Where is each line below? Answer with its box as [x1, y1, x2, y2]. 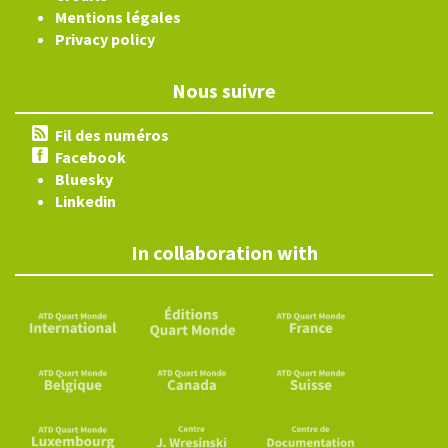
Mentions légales [55, 7, 181, 27]
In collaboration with [130, 240, 318, 265]
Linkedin [55, 191, 116, 211]
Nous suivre [172, 78, 276, 103]
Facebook [55, 147, 126, 167]
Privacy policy [55, 29, 155, 49]
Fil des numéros [55, 125, 169, 145]
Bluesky [55, 169, 113, 189]
